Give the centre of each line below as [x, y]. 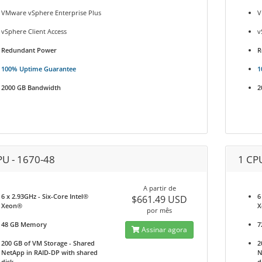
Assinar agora [164, 230]
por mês [160, 210]
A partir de [159, 188]
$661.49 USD [160, 199]
